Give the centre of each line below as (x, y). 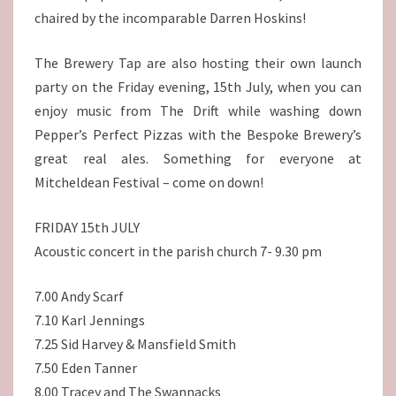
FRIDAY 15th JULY (87, 228)
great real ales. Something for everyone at (198, 159)
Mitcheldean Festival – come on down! (149, 183)
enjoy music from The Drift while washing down (198, 111)
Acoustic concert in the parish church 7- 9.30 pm (178, 251)
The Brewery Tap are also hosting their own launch (198, 63)
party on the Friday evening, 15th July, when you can (198, 87)
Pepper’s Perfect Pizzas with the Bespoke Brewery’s (198, 135)
